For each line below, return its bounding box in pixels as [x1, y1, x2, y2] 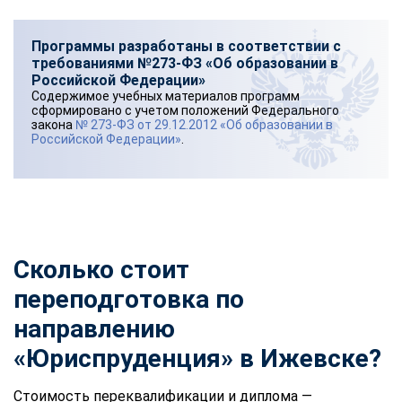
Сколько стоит [13, 254, 189, 284]
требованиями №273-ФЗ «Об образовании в [31, 54, 338, 72]
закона [31, 117, 75, 132]
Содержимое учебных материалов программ [31, 88, 300, 103]
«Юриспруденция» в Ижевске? [13, 343, 381, 373]
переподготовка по [13, 284, 244, 314]
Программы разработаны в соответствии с [31, 37, 341, 55]
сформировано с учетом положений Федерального [31, 102, 339, 118]
